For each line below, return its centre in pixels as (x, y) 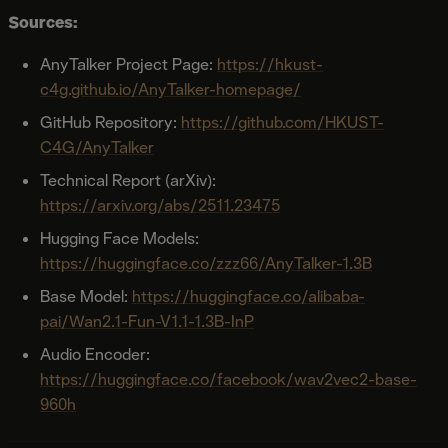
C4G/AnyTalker (97, 147)
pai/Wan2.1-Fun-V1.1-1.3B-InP (147, 321)
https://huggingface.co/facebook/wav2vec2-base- (228, 379)
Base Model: (86, 296)
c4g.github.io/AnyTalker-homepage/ (170, 89)
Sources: (43, 22)
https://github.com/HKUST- (282, 122)
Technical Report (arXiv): (128, 180)
